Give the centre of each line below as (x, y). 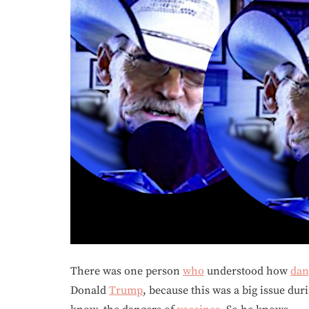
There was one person (127, 271)
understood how (247, 271)
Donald (90, 290)
